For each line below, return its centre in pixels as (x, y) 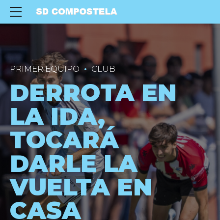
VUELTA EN (81, 187)
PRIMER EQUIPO (45, 69)
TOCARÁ (64, 139)
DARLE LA (74, 163)
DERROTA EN (93, 92)
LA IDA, (57, 116)
